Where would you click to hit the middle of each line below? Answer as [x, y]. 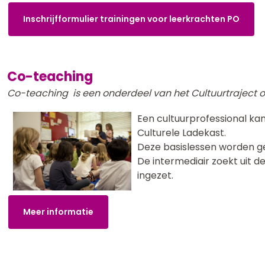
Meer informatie [58, 212]
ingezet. [158, 176]
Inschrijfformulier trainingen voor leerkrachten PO [131, 19]
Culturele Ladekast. [184, 133]
